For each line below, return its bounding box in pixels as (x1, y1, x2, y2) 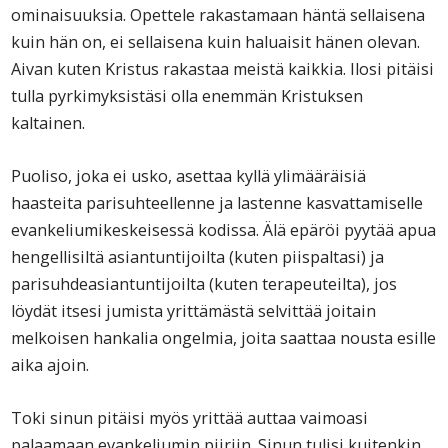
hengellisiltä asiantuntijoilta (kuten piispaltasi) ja (11, 245, 385, 268)
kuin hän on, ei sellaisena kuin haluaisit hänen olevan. (11, 30, 421, 53)
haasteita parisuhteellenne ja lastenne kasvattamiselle (11, 191, 424, 214)
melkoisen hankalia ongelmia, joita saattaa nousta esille (11, 326, 437, 349)
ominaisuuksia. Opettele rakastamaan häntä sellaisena (11, 3, 426, 26)
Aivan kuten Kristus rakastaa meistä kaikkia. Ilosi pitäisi (11, 57, 435, 80)
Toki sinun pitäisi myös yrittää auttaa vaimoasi (11, 406, 369, 429)
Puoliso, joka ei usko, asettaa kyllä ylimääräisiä (11, 164, 367, 187)
